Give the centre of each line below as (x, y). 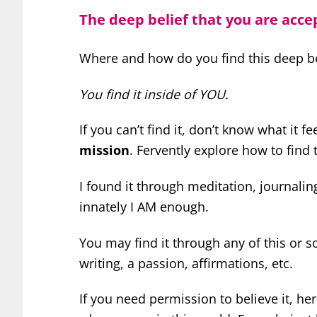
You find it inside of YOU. (154, 94)
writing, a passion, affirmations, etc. (186, 263)
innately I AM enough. (144, 207)
